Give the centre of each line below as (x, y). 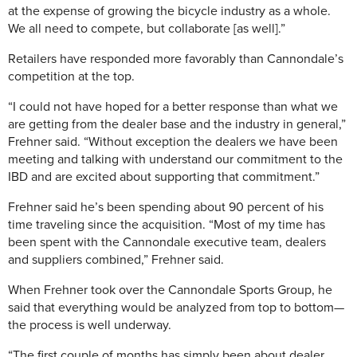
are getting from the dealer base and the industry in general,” (177, 124)
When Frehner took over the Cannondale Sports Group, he (170, 290)
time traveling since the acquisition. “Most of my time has (167, 225)
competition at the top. (71, 76)
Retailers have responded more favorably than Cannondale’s (176, 59)
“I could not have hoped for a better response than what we (173, 107)
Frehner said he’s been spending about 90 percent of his (166, 207)
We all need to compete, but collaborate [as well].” (147, 29)
